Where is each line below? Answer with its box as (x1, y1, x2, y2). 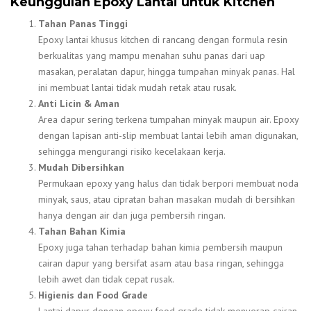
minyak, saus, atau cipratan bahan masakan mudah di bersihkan (38, 193, 295, 206)
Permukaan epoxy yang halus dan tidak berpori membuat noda (38, 177, 299, 190)
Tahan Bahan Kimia (38, 225, 126, 238)
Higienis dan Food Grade (38, 289, 148, 302)
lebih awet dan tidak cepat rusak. (38, 273, 174, 286)
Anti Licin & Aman (38, 97, 119, 110)
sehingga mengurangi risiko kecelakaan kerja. (38, 145, 226, 158)
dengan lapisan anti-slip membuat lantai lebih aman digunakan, (38, 129, 298, 142)
